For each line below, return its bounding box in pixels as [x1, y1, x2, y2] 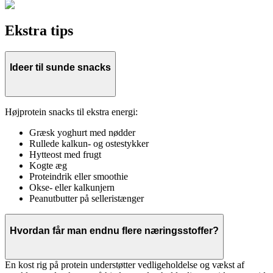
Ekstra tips [5, 22, 73, 38]
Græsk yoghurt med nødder [29, 127, 135, 138]
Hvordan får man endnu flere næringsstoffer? [10, 225, 219, 236]
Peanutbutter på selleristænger [29, 193, 144, 204]
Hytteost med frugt [29, 149, 101, 160]
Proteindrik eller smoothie [29, 171, 128, 182]
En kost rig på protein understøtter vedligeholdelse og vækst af [5, 260, 244, 271]
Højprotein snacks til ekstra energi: [5, 107, 138, 118]
